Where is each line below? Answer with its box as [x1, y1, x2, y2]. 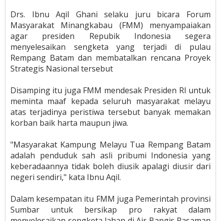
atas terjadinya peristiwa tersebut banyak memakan [10, 106, 211, 117]
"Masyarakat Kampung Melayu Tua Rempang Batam [10, 139, 211, 150]
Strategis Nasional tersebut [10, 63, 113, 74]
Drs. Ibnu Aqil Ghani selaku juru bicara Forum [10, 8, 211, 20]
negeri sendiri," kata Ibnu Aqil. [10, 171, 121, 183]
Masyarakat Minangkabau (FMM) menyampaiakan [10, 19, 211, 31]
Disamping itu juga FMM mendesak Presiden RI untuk [10, 84, 211, 96]
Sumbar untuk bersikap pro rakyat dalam [10, 204, 211, 215]
